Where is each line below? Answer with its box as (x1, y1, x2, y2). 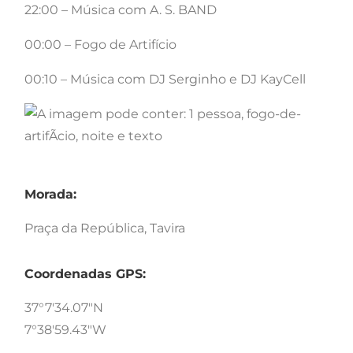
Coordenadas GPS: (24, 266, 146, 281)
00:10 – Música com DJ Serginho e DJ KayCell (24, 71, 306, 87)
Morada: (24, 186, 76, 202)
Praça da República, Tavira (24, 220, 185, 236)
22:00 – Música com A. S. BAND (24, 2, 217, 17)
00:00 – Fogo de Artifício (24, 36, 176, 52)
